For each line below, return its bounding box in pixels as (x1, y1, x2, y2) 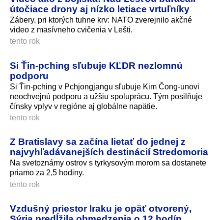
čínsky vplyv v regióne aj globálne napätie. (10, 102, 157, 110)
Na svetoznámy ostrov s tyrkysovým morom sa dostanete (10, 159, 206, 167)
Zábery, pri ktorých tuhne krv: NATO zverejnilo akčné (10, 15, 192, 24)
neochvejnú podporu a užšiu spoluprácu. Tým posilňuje (10, 92, 202, 101)
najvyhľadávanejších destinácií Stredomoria (10, 146, 208, 158)
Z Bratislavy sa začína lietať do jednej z (10, 136, 186, 147)
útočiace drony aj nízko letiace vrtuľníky (10, 3, 190, 14)
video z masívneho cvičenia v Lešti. (10, 25, 133, 34)
